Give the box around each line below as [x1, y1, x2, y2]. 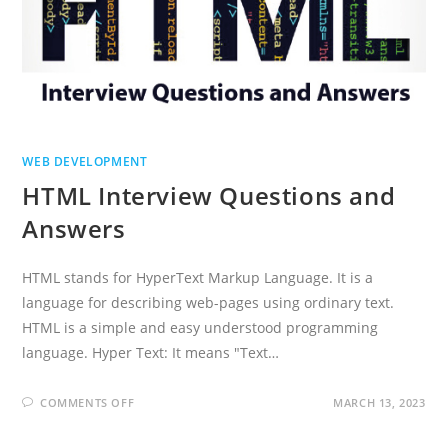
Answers [22, 212, 126, 246]
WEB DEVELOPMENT [22, 153, 148, 171]
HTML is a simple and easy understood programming [22, 318, 379, 338]
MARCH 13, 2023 [333, 395, 426, 411]
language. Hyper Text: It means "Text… [22, 343, 280, 363]
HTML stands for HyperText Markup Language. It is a [22, 268, 374, 288]
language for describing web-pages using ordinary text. [22, 293, 395, 313]
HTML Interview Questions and [22, 179, 396, 213]
